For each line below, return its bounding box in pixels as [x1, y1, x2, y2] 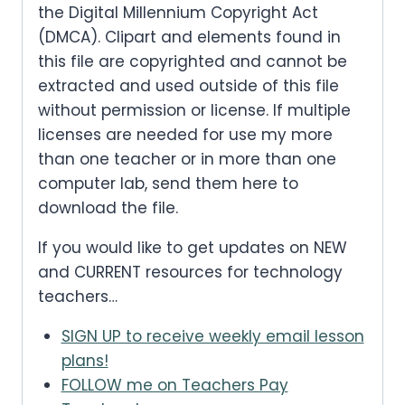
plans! [61, 350, 108, 372]
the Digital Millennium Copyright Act [38, 2, 318, 24]
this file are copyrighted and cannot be [38, 51, 347, 73]
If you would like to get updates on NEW [38, 237, 347, 259]
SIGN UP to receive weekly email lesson [61, 325, 364, 348]
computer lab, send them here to [38, 173, 298, 195]
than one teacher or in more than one [38, 148, 336, 171]
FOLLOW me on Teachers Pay [61, 374, 288, 397]
